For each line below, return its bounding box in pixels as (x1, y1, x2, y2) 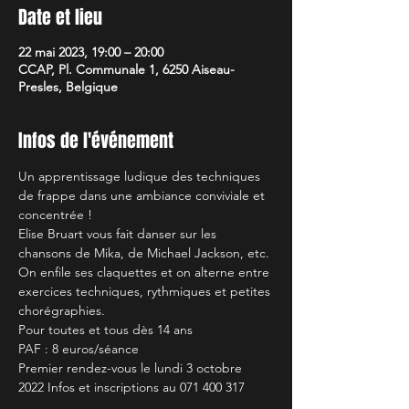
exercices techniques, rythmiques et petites (18, 283, 274, 299)
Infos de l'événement (18, 127, 173, 154)
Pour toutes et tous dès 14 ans (18, 321, 193, 338)
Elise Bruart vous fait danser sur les (18, 225, 220, 242)
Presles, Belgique (18, 79, 118, 95)
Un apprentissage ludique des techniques (18, 168, 264, 184)
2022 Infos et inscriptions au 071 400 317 (18, 379, 245, 395)
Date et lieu (18, 4, 102, 31)
